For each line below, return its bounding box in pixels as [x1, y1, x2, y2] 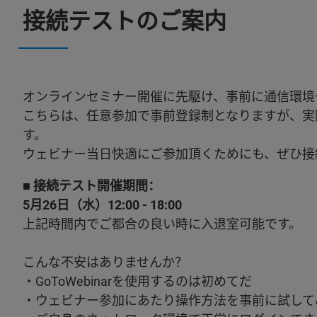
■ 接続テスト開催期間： [23, 178, 161, 193]
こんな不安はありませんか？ [23, 255, 188, 270]
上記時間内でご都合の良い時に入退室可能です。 [23, 217, 301, 231]
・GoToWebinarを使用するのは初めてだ [23, 274, 252, 289]
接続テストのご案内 [23, 8, 226, 35]
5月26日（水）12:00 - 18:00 [23, 197, 182, 212]
